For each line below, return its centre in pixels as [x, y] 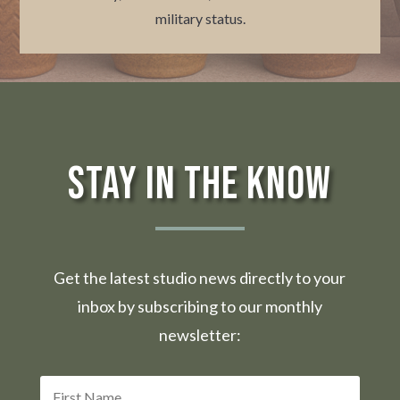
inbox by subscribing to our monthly [200, 307]
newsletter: [200, 335]
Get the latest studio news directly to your [200, 278]
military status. [200, 18]
